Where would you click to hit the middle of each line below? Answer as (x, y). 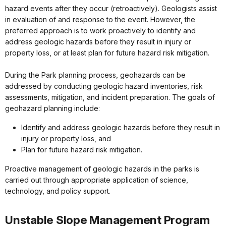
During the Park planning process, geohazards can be (95, 75)
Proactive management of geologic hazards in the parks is (102, 169)
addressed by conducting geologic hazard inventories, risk (104, 86)
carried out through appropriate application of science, (97, 180)
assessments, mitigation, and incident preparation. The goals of (110, 97)
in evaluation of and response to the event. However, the (100, 20)
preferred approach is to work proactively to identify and (100, 31)
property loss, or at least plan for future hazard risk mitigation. (107, 53)
